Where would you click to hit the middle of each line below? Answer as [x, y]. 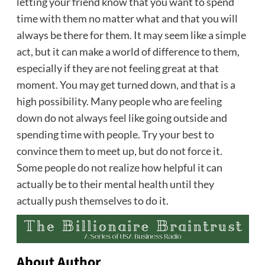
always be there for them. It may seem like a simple [131, 35]
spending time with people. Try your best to [115, 134]
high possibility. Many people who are [103, 101]
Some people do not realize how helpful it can [119, 167]
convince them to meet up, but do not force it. [119, 151]
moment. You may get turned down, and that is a [126, 84]
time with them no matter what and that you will [127, 18]
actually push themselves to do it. [92, 200]
